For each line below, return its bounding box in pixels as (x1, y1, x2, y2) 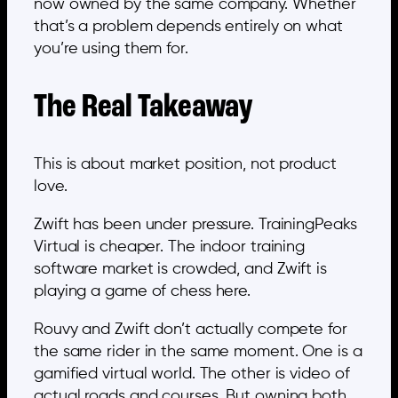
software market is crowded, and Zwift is (34, 261, 327, 278)
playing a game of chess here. (34, 283, 251, 300)
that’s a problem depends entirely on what (34, 19, 343, 36)
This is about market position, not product (34, 156, 337, 173)
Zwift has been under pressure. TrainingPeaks (34, 217, 357, 234)
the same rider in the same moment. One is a (34, 344, 362, 361)
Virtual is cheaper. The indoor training (34, 239, 306, 256)
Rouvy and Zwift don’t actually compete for (34, 322, 347, 338)
